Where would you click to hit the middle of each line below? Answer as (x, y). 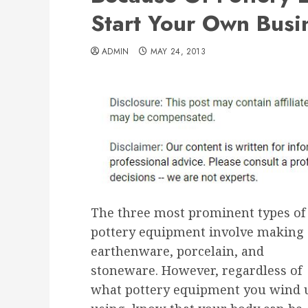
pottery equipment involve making (197, 231)
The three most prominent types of (198, 212)
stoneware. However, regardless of (196, 270)
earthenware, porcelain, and (177, 251)
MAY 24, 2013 (178, 52)
